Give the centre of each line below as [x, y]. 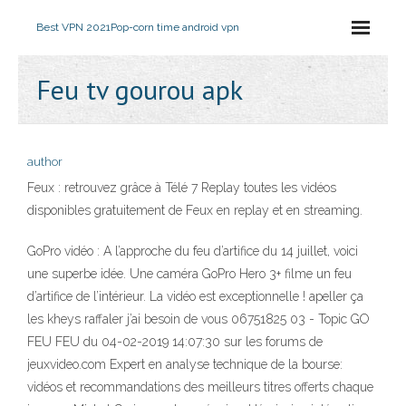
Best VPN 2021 [73, 27]
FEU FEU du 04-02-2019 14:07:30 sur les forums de [175, 342]
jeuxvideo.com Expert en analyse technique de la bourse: [185, 364]
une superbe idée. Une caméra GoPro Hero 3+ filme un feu [189, 274]
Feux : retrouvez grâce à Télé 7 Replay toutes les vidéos [182, 188]
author [45, 162]
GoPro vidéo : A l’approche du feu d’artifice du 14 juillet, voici [193, 251]
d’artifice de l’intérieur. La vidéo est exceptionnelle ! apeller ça [195, 296]
